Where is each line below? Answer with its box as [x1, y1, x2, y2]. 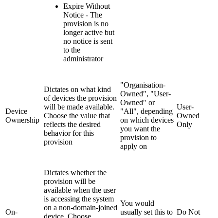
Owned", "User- [120, 90, 171, 98]
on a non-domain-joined [44, 203, 117, 212]
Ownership [5, 116, 39, 125]
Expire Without [63, 2, 110, 11]
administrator [63, 54, 103, 63]
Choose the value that [44, 111, 110, 120]
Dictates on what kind [44, 85, 111, 94]
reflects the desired [44, 120, 101, 129]
